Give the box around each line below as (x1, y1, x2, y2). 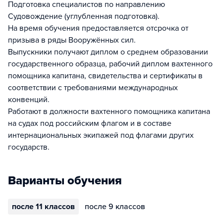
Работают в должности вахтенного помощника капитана (8, 107, 210, 116)
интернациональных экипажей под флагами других (8, 130, 194, 140)
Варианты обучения (8, 173, 122, 188)
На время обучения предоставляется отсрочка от (8, 23, 188, 33)
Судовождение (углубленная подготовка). (8, 11, 160, 21)
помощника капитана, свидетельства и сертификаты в (8, 71, 203, 81)
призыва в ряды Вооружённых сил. (8, 35, 136, 45)
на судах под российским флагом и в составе (8, 118, 171, 128)
